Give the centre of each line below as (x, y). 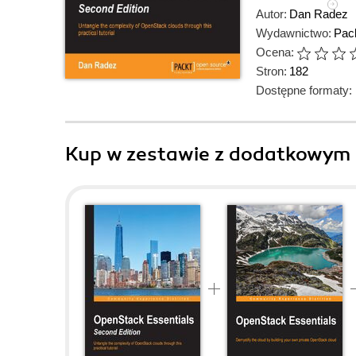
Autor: (271, 14)
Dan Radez (319, 14)
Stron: (271, 71)
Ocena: (275, 52)
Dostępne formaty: (304, 90)
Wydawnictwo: (294, 33)
